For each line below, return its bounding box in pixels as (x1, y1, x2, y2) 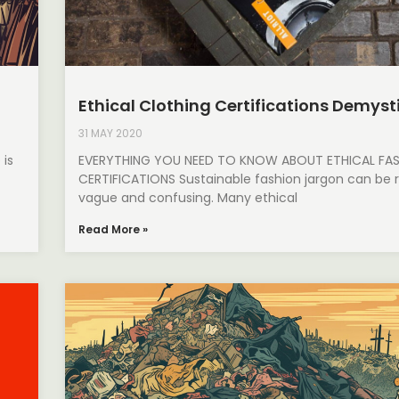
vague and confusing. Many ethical (78, 188, 298, 207)
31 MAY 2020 (78, 125, 143, 141)
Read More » (78, 221, 149, 237)
